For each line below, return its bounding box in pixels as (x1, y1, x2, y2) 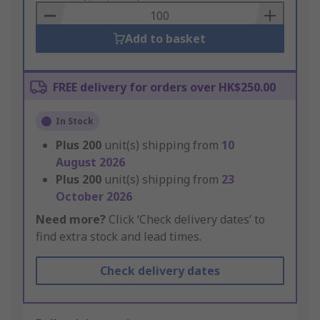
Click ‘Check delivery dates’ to (106, 211, 265, 228)
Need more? (36, 211, 106, 228)
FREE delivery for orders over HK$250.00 (53, 79, 276, 96)
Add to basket (125, 31, 206, 47)
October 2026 (56, 189, 132, 205)
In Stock (56, 115, 94, 128)
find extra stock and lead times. (36, 229, 201, 245)
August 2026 (56, 154, 125, 171)
